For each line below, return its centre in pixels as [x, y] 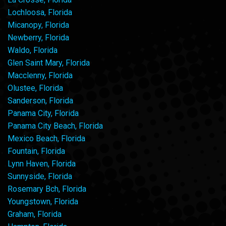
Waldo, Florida [33, 50]
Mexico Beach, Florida [46, 138]
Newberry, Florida [38, 37]
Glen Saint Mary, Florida [49, 63]
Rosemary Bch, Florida [47, 189]
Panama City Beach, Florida [55, 126]
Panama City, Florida [43, 113]
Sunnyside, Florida [40, 176]
